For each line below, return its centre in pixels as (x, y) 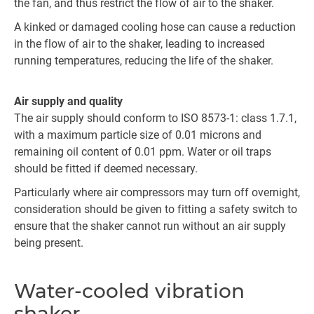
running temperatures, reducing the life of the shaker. (144, 61)
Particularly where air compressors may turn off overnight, (157, 192)
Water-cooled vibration (129, 291)
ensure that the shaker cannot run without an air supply (150, 226)
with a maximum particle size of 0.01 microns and (138, 135)
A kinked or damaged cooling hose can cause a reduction (155, 27)
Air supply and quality (68, 101)
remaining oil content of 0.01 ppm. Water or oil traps (143, 152)
